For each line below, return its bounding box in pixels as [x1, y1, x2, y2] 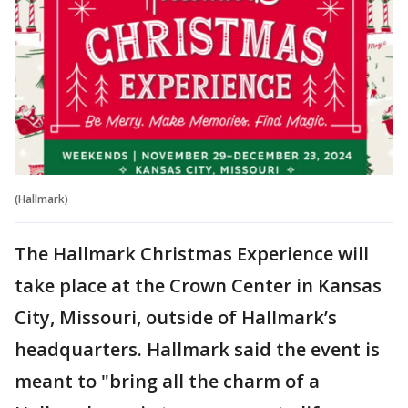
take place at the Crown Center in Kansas [15, 273, 382, 299]
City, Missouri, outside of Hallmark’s [15, 305, 337, 331]
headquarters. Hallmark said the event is [15, 337, 380, 362]
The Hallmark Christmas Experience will [15, 241, 369, 267]
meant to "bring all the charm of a [15, 369, 320, 394]
